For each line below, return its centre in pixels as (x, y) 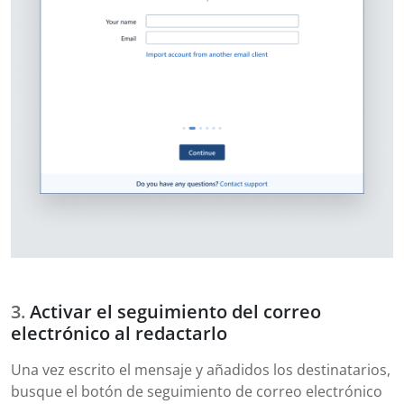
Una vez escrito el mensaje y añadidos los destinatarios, (201, 370)
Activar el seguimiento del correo (175, 312)
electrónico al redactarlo (119, 334)
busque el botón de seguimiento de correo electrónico (197, 392)
